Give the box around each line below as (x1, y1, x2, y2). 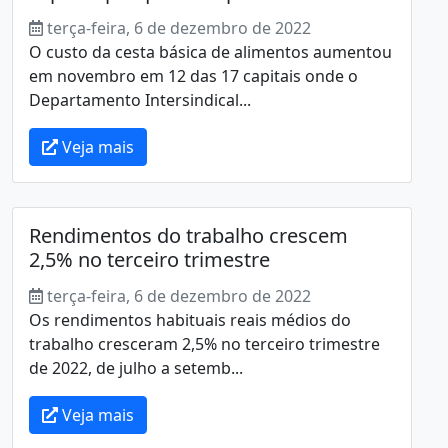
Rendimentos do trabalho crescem (29, 221, 348, 249)
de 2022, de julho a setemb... (29, 356, 243, 379)
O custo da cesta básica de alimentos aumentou (29, 40, 392, 63)
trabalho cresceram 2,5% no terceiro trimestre (29, 332, 380, 355)
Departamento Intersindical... (29, 88, 251, 111)
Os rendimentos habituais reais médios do (29, 308, 351, 331)
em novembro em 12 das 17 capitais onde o (29, 64, 358, 87)
